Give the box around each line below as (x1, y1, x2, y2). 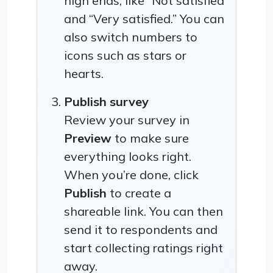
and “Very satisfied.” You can (64, 10, 224, 26)
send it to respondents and (64, 221, 218, 237)
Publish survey (64, 93, 149, 109)
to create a (107, 185, 171, 200)
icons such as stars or (64, 47, 186, 63)
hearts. (64, 65, 104, 81)
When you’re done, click (64, 166, 199, 182)
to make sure (112, 130, 189, 146)
